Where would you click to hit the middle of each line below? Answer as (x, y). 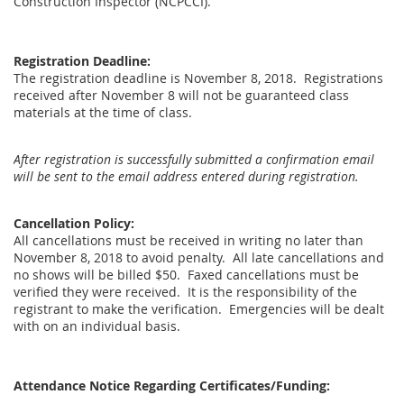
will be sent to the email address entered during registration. (186, 176)
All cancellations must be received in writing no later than (188, 240)
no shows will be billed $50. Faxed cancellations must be (186, 274)
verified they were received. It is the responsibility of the (185, 291)
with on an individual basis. (97, 326)
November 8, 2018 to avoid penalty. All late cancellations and (199, 257)
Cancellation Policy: (74, 223)
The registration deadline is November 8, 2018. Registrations (198, 78)
